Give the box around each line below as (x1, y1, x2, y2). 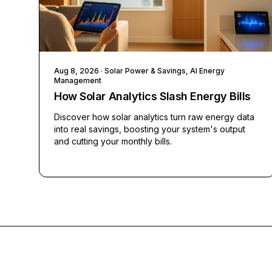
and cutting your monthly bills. (54, 136, 172, 147)
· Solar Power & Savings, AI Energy (99, 66, 225, 76)
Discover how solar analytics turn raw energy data (54, 112, 254, 123)
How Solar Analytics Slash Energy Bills (54, 90, 251, 103)
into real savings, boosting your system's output (54, 124, 245, 135)
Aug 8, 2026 (54, 66, 99, 76)
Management (54, 76, 101, 86)
